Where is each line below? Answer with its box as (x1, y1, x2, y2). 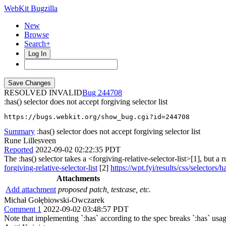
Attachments (56, 174, 100, 183)
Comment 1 (4, 205, 41, 213)
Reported (4, 145, 33, 154)
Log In (28, 50, 46, 58)
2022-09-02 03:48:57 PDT (43, 205, 129, 213)
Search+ (24, 39, 50, 48)
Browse (24, 30, 49, 39)
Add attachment (6, 185, 56, 194)
